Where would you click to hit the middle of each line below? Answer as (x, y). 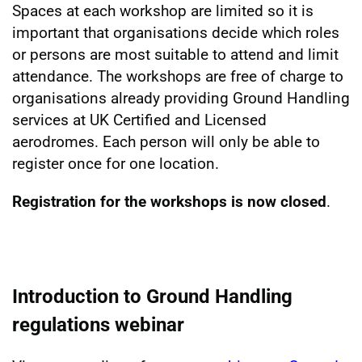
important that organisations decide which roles (176, 33)
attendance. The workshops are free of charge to (178, 76)
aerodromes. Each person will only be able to (166, 142)
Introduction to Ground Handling (152, 297)
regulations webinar (98, 325)
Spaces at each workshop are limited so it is (163, 11)
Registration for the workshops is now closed (169, 202)
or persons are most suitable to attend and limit (175, 55)
